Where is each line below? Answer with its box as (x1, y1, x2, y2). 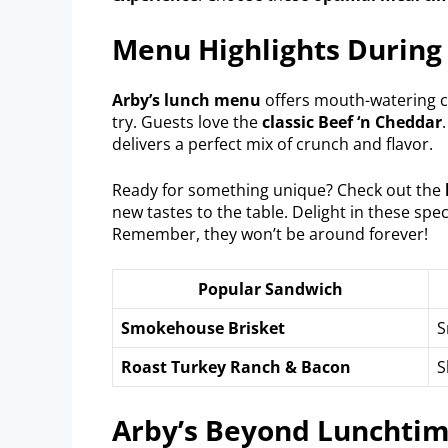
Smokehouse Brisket (121, 316, 285, 339)
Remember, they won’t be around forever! (112, 222, 428, 245)
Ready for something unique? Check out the (112, 178, 445, 201)
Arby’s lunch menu (112, 88, 261, 111)
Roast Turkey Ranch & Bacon (121, 355, 351, 378)
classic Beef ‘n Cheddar (262, 110, 442, 133)
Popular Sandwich (198, 277, 343, 300)
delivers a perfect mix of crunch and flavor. (112, 132, 433, 155)
